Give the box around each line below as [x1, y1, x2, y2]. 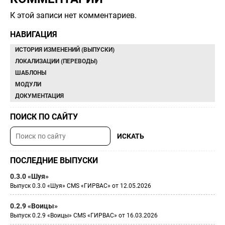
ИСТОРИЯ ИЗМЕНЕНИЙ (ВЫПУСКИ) [15, 46, 115, 53]
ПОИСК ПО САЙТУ [10, 112, 78, 122]
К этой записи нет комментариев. [10, 11, 137, 20]
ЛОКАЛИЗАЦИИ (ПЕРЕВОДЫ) [15, 58, 97, 65]
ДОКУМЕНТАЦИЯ [15, 92, 64, 99]
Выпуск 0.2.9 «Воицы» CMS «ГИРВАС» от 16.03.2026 [10, 212, 158, 219]
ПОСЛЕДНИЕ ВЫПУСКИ [10, 156, 98, 165]
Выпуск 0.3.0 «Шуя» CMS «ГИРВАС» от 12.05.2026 [10, 182, 151, 189]
